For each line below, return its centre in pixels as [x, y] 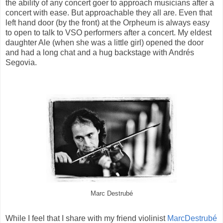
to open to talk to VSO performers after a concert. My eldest [109, 32]
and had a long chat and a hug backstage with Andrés [100, 52]
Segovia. [21, 62]
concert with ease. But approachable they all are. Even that [109, 12]
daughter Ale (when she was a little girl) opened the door [105, 42]
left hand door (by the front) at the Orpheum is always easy [108, 22]
